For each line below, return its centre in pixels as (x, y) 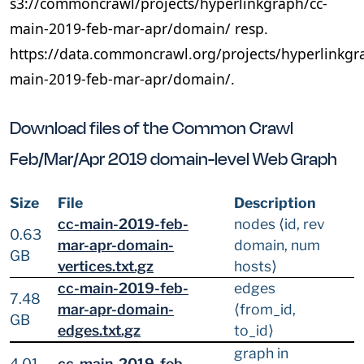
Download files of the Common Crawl (152, 127)
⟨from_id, (265, 310)
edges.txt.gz (99, 331)
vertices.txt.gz (106, 266)
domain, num (277, 245)
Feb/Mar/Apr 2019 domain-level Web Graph (173, 158)
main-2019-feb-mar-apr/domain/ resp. (139, 29)
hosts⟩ (256, 266)
